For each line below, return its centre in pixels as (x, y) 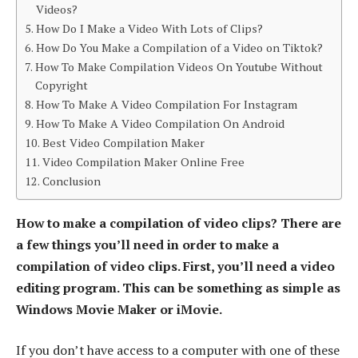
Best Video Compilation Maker (123, 143)
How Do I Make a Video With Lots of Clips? (149, 29)
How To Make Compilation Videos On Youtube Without (179, 67)
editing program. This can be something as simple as (178, 287)
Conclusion (71, 181)
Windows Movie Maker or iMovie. (119, 309)
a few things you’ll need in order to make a (147, 244)
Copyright (61, 86)
